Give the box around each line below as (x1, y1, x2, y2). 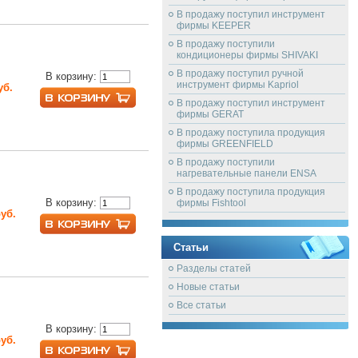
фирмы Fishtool (177, 197, 246, 209)
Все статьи (177, 300, 226, 311)
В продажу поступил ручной (177, 68, 304, 79)
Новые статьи (177, 281, 240, 292)
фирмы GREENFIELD (177, 138, 273, 149)
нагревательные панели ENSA (177, 168, 316, 179)
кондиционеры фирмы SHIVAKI (177, 50, 318, 61)
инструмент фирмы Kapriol (177, 79, 299, 90)
